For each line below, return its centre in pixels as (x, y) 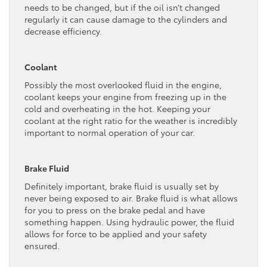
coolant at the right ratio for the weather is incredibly (131, 120)
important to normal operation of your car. (110, 132)
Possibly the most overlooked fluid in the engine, (123, 84)
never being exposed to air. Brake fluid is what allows (131, 198)
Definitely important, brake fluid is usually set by (122, 186)
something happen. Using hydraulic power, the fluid (129, 221)
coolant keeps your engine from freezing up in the (125, 96)
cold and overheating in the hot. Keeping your (117, 108)
